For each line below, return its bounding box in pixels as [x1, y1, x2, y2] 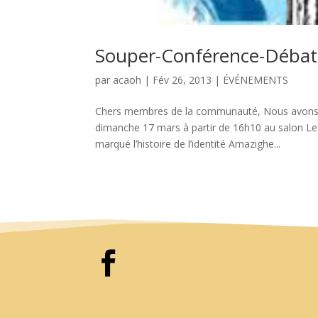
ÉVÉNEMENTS [223, 72, 289, 87]
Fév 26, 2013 [153, 72, 212, 87]
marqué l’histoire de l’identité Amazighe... [95, 136, 281, 150]
